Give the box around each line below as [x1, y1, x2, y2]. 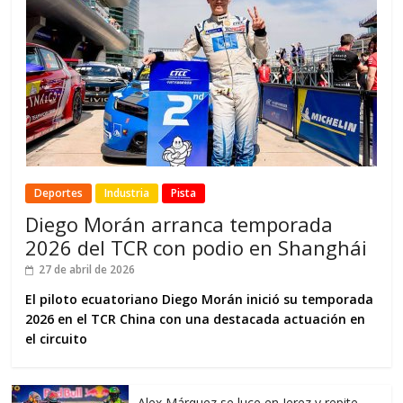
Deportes [34, 184, 84, 201]
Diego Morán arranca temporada [25, 210, 334, 237]
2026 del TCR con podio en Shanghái [25, 233, 368, 261]
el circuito [25, 329, 88, 347]
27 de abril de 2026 [39, 261, 136, 277]
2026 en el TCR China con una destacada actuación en [25, 309, 366, 327]
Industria [104, 184, 150, 201]
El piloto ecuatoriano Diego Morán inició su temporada [25, 290, 374, 308]
